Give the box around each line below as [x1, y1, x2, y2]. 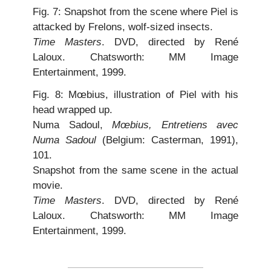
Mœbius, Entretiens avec [112, 119, 238, 131]
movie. [33, 180, 63, 192]
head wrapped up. [33, 104, 113, 116]
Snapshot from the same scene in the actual [33, 165, 238, 177]
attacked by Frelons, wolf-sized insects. [33, 21, 213, 33]
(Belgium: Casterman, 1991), [96, 134, 238, 146]
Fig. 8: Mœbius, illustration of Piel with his [33, 89, 238, 101]
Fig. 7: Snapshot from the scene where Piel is [33, 5, 238, 18]
